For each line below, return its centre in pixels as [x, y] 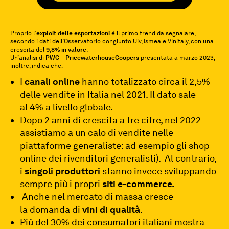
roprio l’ [25, 33]
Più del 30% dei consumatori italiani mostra [112, 222]
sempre [36, 184]
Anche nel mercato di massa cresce [98, 197]
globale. [97, 107]
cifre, [152, 120]
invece [148, 171]
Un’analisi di [28, 58]
